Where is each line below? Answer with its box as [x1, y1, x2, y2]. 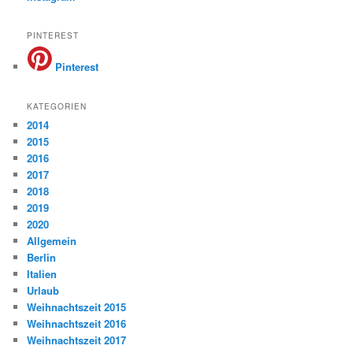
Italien [27, 266, 58, 281]
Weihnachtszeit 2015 [27, 299, 127, 314]
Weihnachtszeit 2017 [27, 332, 127, 347]
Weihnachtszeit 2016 [27, 315, 127, 331]
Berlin [27, 249, 57, 265]
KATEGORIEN [27, 100, 87, 112]
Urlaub [27, 282, 60, 298]
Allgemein [27, 232, 77, 248]
